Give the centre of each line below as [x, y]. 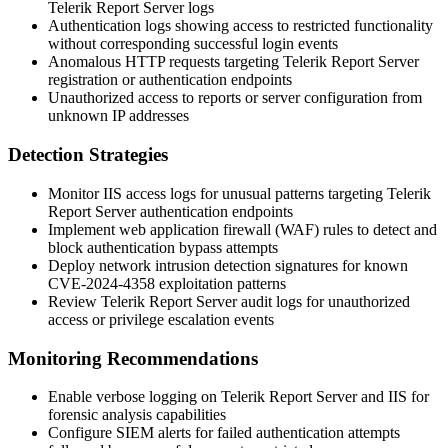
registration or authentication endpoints [170, 80]
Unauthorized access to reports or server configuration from [235, 98]
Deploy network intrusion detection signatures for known [228, 265]
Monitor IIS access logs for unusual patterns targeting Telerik [239, 193]
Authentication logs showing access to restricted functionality [240, 26]
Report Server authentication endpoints [170, 211]
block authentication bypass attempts [163, 247]
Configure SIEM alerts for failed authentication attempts [224, 433]
